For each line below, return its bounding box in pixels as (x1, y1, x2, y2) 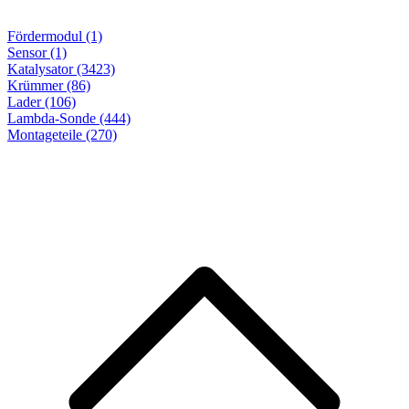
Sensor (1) (7, 45, 67, 61)
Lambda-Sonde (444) (7, 110, 131, 127)
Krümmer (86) (7, 78, 90, 94)
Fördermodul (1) (7, 28, 102, 45)
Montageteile (7, 127, 82, 143)
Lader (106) (7, 94, 76, 110)
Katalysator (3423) (7, 61, 115, 78)
